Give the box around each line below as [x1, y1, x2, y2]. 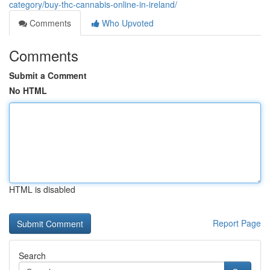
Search [19, 250, 46, 262]
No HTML [9, 84, 47, 96]
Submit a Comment [9, 69, 87, 81]
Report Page [213, 217, 261, 229]
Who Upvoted [99, 17, 154, 29]
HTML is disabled [9, 183, 75, 195]
